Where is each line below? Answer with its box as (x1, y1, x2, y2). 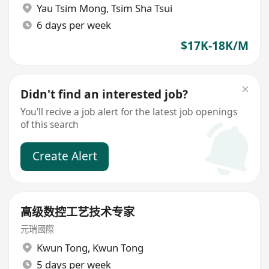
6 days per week (36, 17, 111, 32)
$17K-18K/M (180, 37, 249, 53)
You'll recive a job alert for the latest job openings (20, 105, 238, 119)
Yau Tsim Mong (36, 1, 106, 16)
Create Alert (32, 148, 97, 165)
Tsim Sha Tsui (110, 1, 172, 16)
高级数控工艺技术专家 (20, 204, 135, 220)
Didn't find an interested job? (20, 86, 189, 103)
